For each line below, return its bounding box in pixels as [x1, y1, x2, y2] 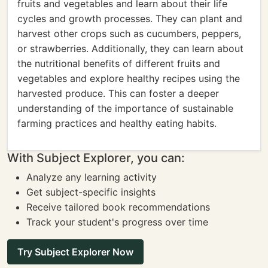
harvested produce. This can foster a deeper [17, 87, 219, 99]
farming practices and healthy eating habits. [17, 117, 217, 129]
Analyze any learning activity [26, 171, 157, 183]
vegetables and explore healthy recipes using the [17, 72, 240, 84]
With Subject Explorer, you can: [7, 151, 185, 165]
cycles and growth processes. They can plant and [17, 13, 242, 25]
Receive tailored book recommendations [26, 201, 210, 213]
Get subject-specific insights [26, 186, 156, 198]
